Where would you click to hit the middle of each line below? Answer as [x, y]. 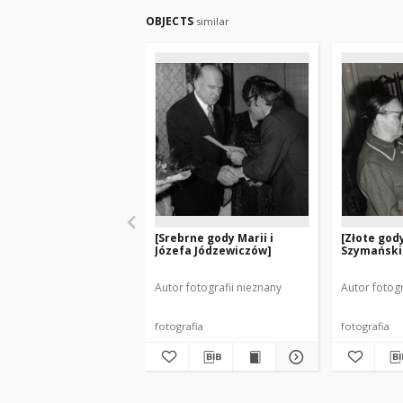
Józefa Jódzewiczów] [213, 251]
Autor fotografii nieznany [218, 287]
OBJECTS [171, 21]
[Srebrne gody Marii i [214, 238]
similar [212, 21]
